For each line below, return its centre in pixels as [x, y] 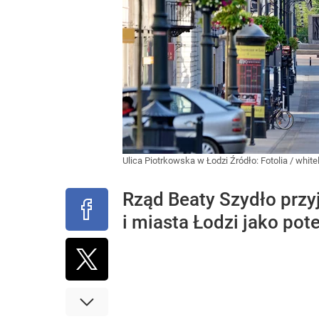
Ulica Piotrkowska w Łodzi [176, 161]
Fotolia [274, 161]
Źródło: [245, 161]
